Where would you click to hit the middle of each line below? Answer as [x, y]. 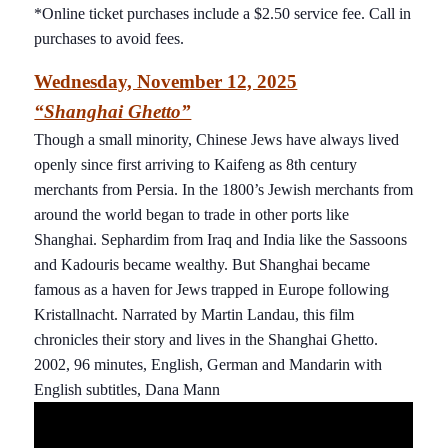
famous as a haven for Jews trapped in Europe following [212, 289]
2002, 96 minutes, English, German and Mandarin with [208, 364]
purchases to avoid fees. [109, 38]
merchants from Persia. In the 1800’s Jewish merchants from [224, 189]
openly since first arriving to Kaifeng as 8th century [196, 164]
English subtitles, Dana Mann [127, 389]
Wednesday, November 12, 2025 [166, 81]
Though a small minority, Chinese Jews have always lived [217, 139]
